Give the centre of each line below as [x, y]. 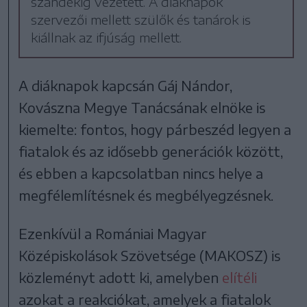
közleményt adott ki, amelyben [121, 278]
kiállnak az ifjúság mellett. [107, 38]
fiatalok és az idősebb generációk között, [151, 151]
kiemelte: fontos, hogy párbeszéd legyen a [155, 130]
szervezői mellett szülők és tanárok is [141, 20]
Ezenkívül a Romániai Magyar [113, 234]
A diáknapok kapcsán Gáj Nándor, [126, 86]
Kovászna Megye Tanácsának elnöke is [142, 108]
